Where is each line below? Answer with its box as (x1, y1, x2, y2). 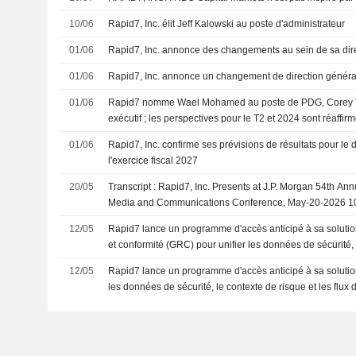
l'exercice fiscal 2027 (108, 154, 199, 166)
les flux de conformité (108, 254, 200, 266)
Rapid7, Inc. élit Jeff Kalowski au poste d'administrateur (108, 17, 346, 29)
